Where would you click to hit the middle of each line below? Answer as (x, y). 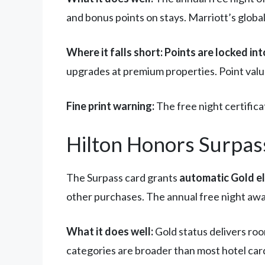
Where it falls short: (114, 52)
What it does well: (110, 232)
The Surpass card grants (123, 178)
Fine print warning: (110, 106)
